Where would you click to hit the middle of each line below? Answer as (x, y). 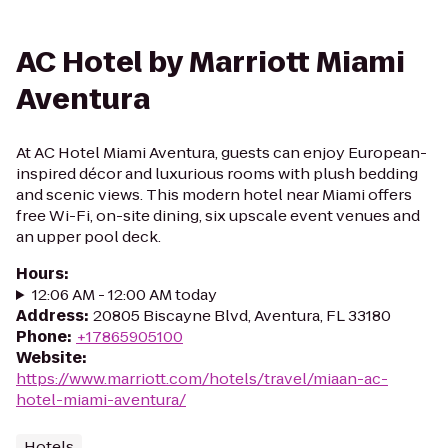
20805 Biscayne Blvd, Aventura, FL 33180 (242, 315)
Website (49, 357)
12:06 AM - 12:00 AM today (124, 294)
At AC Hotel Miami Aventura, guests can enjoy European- (221, 152)
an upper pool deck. (88, 236)
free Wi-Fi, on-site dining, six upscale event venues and (218, 215)
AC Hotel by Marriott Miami (210, 62)
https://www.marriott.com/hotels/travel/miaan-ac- (202, 378)
